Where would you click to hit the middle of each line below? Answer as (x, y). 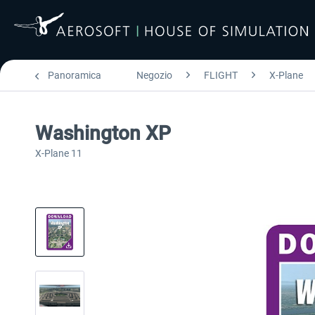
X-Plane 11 (59, 153)
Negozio (154, 75)
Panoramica (75, 75)
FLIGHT (221, 75)
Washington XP (103, 133)
